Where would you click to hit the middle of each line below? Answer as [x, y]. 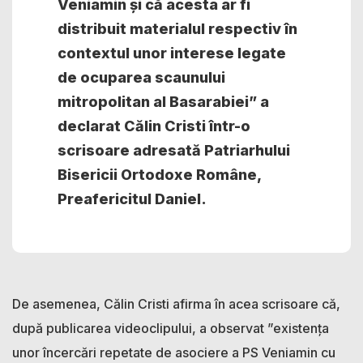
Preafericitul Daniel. [132, 199]
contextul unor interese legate [172, 53]
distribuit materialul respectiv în [177, 28]
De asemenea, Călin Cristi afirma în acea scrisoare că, [176, 303]
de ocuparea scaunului [141, 77]
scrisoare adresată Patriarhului [174, 150]
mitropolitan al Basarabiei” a [163, 101]
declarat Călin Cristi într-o [154, 126]
